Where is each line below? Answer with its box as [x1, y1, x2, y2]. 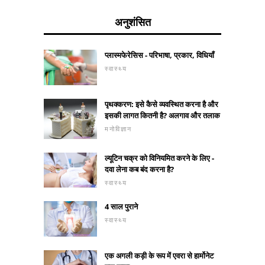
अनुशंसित [114, 15, 151, 30]
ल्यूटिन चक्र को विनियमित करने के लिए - [105, 152, 214, 163]
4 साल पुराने [105, 201, 138, 212]
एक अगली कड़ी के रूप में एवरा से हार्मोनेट [105, 250, 214, 261]
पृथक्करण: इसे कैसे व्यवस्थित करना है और [105, 99, 218, 110]
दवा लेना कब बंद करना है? [105, 163, 174, 174]
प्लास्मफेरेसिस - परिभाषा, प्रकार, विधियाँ [105, 50, 214, 61]
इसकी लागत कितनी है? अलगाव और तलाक [105, 110, 220, 121]
